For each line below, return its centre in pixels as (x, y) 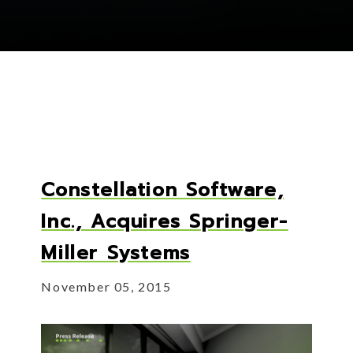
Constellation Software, (163, 190)
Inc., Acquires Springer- (165, 222)
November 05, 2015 (106, 287)
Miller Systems (116, 253)
